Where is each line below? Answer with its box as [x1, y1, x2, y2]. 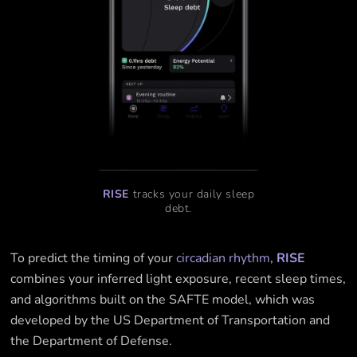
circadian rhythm [176, 249, 271, 268]
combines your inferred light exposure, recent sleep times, [10, 270, 347, 288]
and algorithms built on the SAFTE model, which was [10, 291, 316, 309]
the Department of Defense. [10, 332, 173, 351]
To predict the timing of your [10, 249, 177, 268]
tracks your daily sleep [129, 186, 255, 202]
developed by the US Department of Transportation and [10, 312, 331, 330]
